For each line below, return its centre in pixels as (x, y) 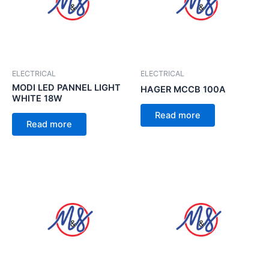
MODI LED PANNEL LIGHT (66, 88)
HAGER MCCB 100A (183, 90)
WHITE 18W (37, 99)
